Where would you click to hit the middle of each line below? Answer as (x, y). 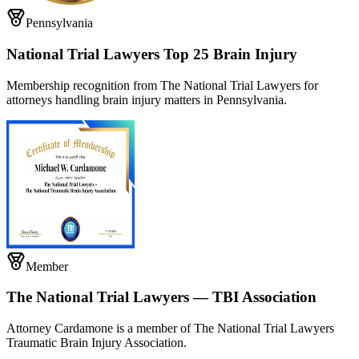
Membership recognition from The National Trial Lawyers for (162, 85)
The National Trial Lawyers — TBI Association (161, 297)
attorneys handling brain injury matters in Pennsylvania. (147, 99)
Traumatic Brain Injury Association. (97, 342)
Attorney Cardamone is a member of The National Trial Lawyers (170, 328)
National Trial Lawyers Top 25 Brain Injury (152, 54)
